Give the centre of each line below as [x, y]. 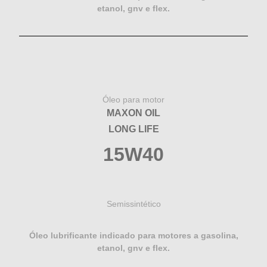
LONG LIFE [133, 129]
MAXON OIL [133, 113]
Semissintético [133, 204]
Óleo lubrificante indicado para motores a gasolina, [133, 235]
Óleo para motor [133, 99]
